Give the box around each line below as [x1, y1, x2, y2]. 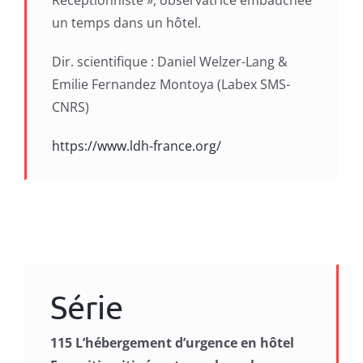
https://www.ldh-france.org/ [51, 136, 221, 155]
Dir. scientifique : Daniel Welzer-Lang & [51, 52, 288, 70]
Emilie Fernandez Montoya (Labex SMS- [51, 75, 290, 93]
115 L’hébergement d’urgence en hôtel [49, 334, 294, 352]
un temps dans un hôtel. [51, 13, 201, 32]
